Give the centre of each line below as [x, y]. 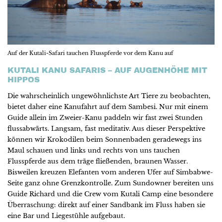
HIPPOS [24, 80]
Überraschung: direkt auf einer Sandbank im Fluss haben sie [106, 205]
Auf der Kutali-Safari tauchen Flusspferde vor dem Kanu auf [90, 53]
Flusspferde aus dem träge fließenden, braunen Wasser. [98, 162]
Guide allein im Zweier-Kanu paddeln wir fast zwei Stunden [105, 118]
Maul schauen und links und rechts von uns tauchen [94, 151]
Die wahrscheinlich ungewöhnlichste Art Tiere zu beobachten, [109, 96]
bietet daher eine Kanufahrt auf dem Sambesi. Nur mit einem [108, 107]
